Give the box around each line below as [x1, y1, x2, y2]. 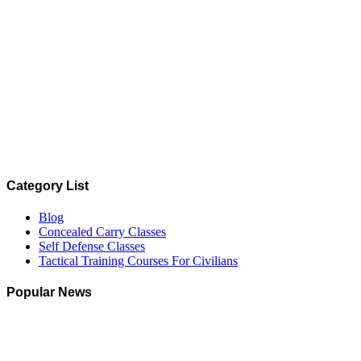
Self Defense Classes [39, 239, 145, 253]
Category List [6, 178, 89, 193]
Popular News [6, 285, 92, 300]
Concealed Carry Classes [39, 224, 166, 239]
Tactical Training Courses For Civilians [39, 253, 238, 268]
